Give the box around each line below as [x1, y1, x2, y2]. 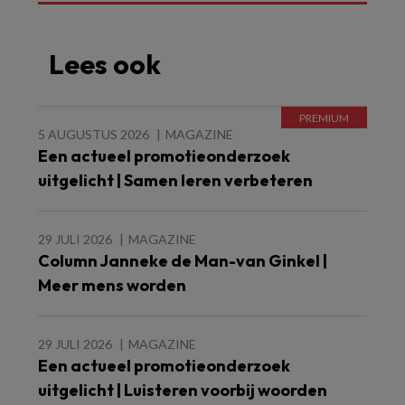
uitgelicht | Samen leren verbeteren [38, 170, 313, 191]
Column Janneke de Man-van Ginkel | [38, 250, 327, 271]
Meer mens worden [38, 275, 186, 296]
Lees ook [49, 47, 161, 81]
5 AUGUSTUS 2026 [38, 127, 149, 142]
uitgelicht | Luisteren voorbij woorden [38, 380, 327, 400]
